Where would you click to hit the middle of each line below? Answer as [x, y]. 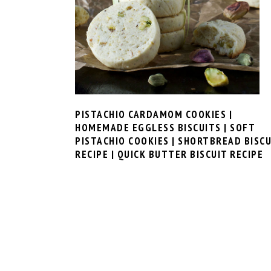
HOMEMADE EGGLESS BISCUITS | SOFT [165, 128]
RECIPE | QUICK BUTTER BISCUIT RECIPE [169, 155]
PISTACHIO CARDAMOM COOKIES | [154, 115]
